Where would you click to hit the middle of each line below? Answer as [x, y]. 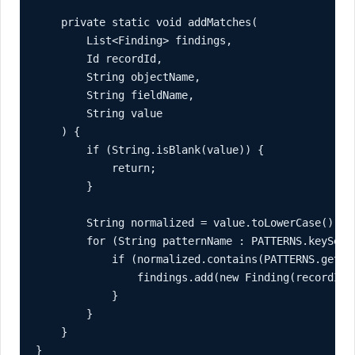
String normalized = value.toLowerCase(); [188, 222]
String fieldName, [115, 95]
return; [96, 168]
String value [99, 113]
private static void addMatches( [147, 22]
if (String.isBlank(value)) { [150, 149]
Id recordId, [99, 58]
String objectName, [118, 76]
